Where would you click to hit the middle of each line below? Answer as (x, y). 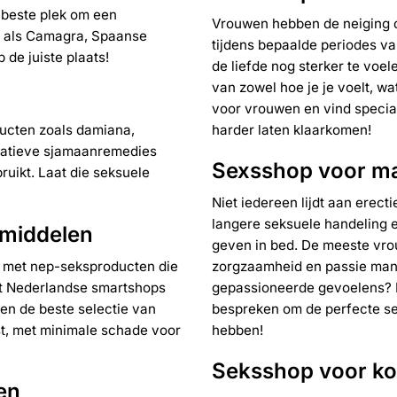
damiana (104, 129)
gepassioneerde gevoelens (298, 287)
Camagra (55, 36)
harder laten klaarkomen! (292, 130)
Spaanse (119, 36)
